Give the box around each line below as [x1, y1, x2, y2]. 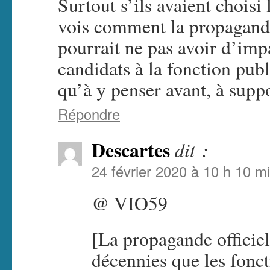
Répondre [58, 104, 120, 124]
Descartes [92, 136, 170, 164]
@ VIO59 [92, 190, 168, 216]
